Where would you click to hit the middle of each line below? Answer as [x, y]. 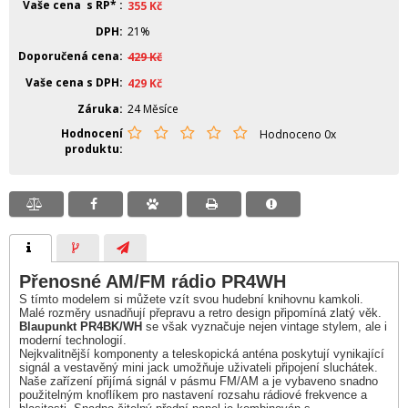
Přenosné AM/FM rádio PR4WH [153, 281]
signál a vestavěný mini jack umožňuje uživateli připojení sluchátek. [199, 367]
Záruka [98, 109]
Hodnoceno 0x [298, 134]
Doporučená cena [69, 56]
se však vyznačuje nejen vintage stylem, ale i [265, 326]
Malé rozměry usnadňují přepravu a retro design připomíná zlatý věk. [200, 313]
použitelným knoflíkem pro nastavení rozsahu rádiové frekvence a [193, 395]
